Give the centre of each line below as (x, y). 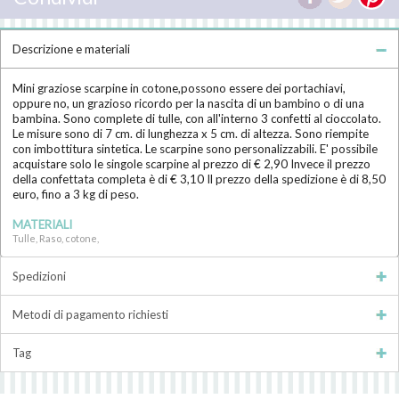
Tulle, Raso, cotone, (56, 238)
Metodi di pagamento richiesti (90, 314)
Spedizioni (39, 276)
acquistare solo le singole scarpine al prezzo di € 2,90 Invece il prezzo (192, 163)
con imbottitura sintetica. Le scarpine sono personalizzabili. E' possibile (195, 148)
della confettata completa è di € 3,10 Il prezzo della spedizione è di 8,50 (199, 179)
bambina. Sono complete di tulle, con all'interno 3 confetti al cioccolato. (197, 118)
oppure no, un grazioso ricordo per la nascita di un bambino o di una (189, 103)
